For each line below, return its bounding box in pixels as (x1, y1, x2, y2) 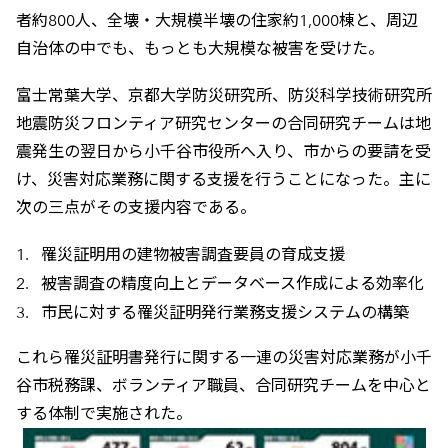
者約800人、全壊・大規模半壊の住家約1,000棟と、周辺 (15, 11, 418, 31)
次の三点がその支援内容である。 (15, 198, 256, 218)
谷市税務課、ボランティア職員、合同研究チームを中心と (15, 375, 431, 395)
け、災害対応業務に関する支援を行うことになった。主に (15, 170, 431, 190)
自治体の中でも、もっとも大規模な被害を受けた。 (15, 39, 384, 59)
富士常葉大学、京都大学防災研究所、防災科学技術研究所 (15, 86, 432, 106)
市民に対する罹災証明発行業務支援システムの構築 (41, 303, 410, 323)
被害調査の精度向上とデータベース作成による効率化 (41, 274, 425, 294)
